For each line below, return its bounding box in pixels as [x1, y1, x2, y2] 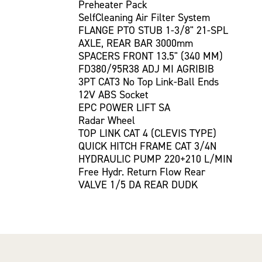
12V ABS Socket [78, 87, 149, 102]
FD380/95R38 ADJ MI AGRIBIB [78, 61, 215, 76]
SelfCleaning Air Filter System [78, 10, 211, 25]
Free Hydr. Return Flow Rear [78, 164, 206, 179]
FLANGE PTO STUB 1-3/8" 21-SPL [78, 23, 229, 37]
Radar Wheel [78, 113, 136, 127]
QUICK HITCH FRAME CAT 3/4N [78, 139, 217, 153]
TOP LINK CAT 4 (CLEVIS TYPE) [78, 126, 217, 140]
